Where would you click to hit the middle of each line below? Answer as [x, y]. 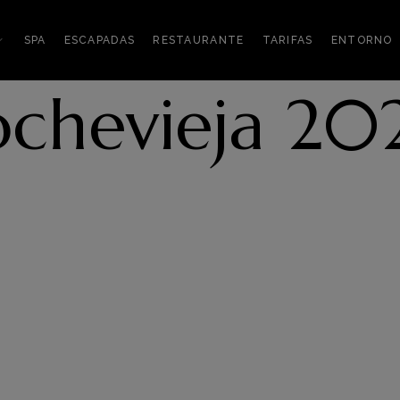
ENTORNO [362, 40]
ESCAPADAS [100, 40]
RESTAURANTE [199, 40]
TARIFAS [287, 40]
